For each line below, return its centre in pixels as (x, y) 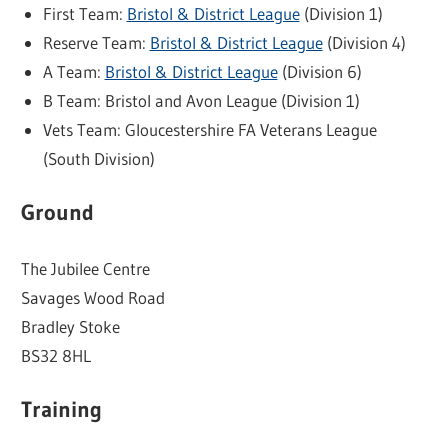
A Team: (73, 71)
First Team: (84, 13)
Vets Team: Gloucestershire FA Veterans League (209, 129)
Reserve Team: (96, 42)
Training (62, 410)
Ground (58, 213)
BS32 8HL (56, 355)
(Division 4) (364, 42)
